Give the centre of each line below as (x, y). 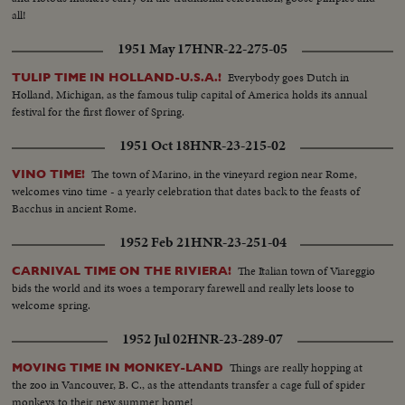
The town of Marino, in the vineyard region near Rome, (225, 174)
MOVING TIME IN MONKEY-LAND (118, 368)
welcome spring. (52, 306)
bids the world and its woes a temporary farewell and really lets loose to (184, 288)
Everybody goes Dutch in (289, 78)
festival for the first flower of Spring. (99, 112)
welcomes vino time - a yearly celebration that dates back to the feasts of (186, 192)
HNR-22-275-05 (240, 49)
